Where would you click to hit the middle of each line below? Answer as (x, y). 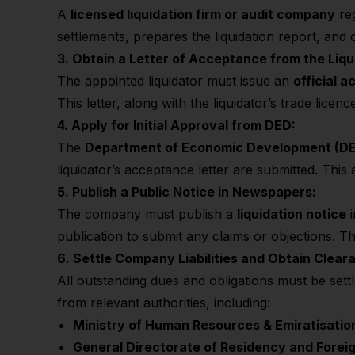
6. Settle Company (116, 258)
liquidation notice (292, 214)
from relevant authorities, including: (164, 303)
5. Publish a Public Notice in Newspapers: (187, 192)
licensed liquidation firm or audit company (203, 14)
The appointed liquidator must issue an (175, 81)
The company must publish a (147, 214)
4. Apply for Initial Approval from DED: (176, 125)
